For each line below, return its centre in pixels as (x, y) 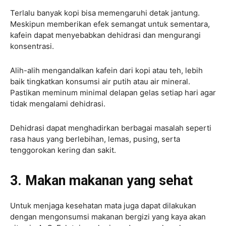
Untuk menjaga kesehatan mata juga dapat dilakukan (103, 205)
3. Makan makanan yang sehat (101, 180)
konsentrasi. (32, 46)
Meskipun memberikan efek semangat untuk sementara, (110, 24)
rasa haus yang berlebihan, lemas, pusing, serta (95, 139)
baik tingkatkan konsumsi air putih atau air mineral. (100, 81)
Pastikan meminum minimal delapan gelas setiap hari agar (113, 92)
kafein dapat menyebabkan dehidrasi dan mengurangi (105, 35)
